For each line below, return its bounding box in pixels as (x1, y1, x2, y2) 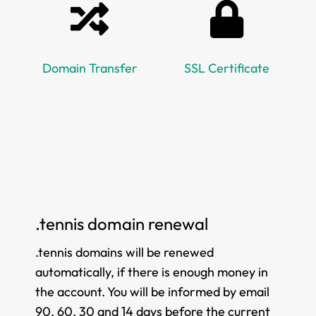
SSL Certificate (183, 60, 269, 76)
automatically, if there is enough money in (35, 264, 268, 280)
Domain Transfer (42, 60, 138, 76)
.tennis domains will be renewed (35, 244, 214, 260)
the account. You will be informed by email (35, 284, 269, 300)
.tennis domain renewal (35, 213, 208, 234)
